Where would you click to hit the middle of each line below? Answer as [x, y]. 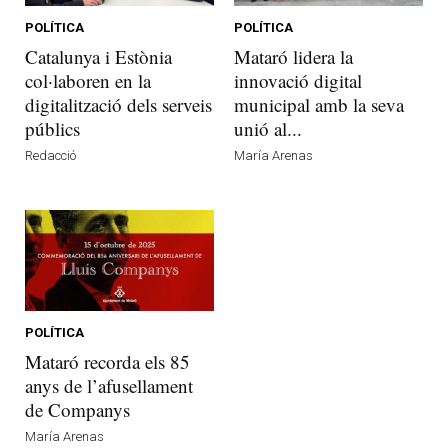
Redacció [50, 155]
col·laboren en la [88, 80]
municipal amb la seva [319, 104]
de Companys [77, 409]
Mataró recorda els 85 [107, 361]
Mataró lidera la [293, 56]
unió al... [268, 128]
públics [52, 128]
